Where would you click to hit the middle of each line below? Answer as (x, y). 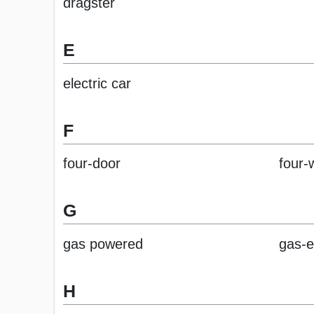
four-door (92, 164)
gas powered (103, 244)
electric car (97, 83)
